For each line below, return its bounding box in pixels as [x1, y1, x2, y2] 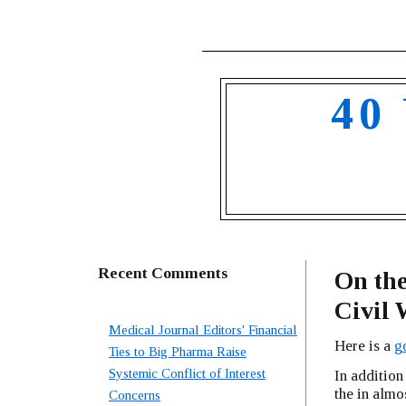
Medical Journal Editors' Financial [109, 323, 297, 337]
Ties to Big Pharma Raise [109, 344, 246, 359]
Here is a [333, 336, 394, 354]
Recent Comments [98, 264, 227, 282]
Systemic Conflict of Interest [109, 366, 266, 381]
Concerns [109, 388, 160, 402]
